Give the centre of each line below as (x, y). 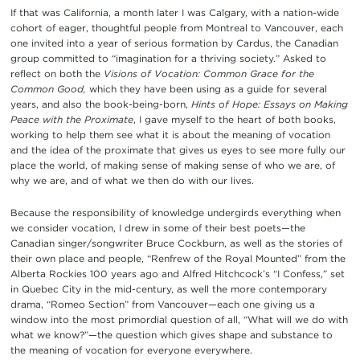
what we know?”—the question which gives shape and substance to (171, 334)
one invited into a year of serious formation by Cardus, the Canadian (174, 43)
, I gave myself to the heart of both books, (234, 119)
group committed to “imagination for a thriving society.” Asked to (168, 58)
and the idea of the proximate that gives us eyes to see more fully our (178, 149)
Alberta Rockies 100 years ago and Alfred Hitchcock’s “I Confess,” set (177, 273)
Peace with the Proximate (72, 119)
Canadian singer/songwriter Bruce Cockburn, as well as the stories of (176, 243)
